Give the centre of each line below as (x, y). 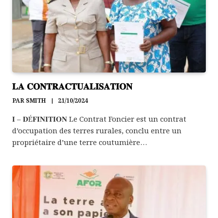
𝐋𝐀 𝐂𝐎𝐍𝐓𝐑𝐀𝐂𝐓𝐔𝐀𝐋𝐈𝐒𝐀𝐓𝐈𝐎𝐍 (72, 86)
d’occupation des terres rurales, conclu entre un (97, 131)
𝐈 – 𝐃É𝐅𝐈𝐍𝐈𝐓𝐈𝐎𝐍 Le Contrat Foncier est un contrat (99, 119)
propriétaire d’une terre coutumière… (80, 142)
